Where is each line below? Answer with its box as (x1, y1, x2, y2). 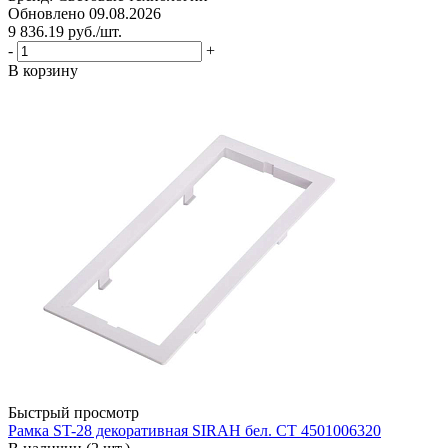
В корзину (8, 62, 78, 80)
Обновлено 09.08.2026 (8, 5, 161, 23)
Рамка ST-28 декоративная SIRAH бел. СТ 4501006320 (8, 422, 381, 440)
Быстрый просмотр (8, 404, 139, 422)
